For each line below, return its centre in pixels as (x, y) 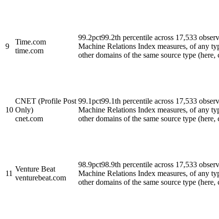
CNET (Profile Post (46, 101)
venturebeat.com (41, 177)
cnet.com (29, 118)
